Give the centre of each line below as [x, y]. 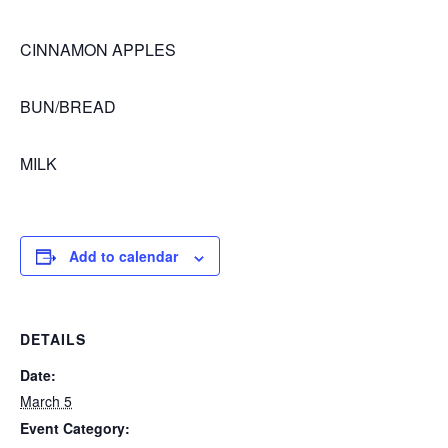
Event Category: [75, 428]
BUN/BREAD [68, 107]
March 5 [46, 401]
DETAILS [53, 339]
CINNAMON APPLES [98, 50]
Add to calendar [123, 256]
